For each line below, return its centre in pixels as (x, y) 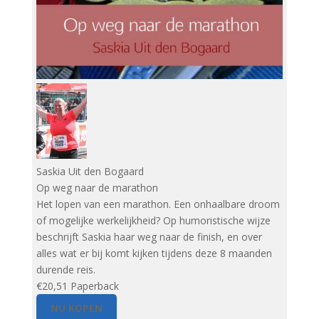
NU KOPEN (76, 308)
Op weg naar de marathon (97, 188)
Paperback (94, 286)
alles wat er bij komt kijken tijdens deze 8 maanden (154, 253)
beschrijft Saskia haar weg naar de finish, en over (149, 237)
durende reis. (66, 270)
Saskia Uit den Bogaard (90, 172)
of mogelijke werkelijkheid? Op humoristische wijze (153, 221)
